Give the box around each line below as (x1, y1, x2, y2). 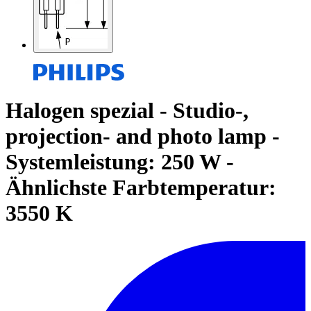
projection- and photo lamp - (6, 123, 280, 149)
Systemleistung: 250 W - (6, 149, 234, 174)
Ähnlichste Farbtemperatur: (6, 174, 276, 200)
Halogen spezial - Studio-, (6, 97, 249, 123)
